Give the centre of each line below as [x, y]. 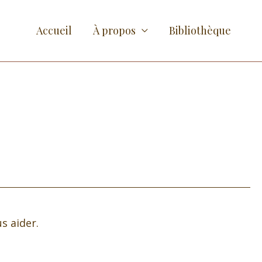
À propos [114, 31]
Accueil [54, 31]
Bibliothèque [200, 31]
